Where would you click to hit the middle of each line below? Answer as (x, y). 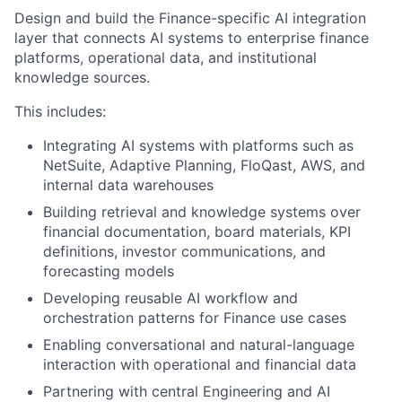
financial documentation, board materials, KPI (197, 232)
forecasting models (109, 271)
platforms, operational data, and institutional (166, 58)
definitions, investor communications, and (184, 252)
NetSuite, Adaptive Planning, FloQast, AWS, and (204, 166)
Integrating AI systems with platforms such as (198, 146)
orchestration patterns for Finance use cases (195, 318)
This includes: (60, 112)
